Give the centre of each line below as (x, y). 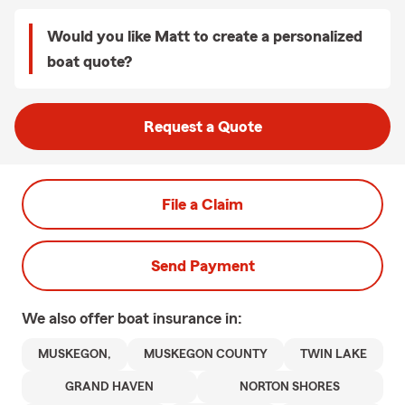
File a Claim (202, 204)
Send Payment (202, 266)
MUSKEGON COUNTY (206, 354)
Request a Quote (202, 127)
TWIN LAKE (334, 354)
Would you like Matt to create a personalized (205, 36)
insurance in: (198, 318)
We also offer (70, 318)
